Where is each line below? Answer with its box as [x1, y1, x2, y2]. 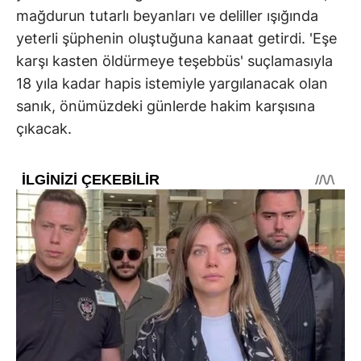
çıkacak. [16, 120, 72, 138]
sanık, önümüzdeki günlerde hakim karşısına [16, 98, 315, 115]
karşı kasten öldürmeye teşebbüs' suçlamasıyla [16, 52, 333, 70]
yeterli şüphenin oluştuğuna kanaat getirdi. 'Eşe [16, 30, 337, 48]
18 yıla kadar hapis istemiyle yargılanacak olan [16, 75, 328, 93]
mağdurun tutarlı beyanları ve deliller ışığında [16, 7, 318, 25]
